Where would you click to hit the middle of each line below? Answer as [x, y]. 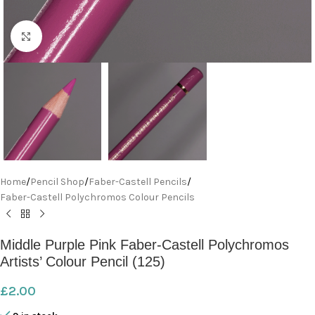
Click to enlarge [74, 36]
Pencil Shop [57, 182]
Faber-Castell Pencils [138, 182]
